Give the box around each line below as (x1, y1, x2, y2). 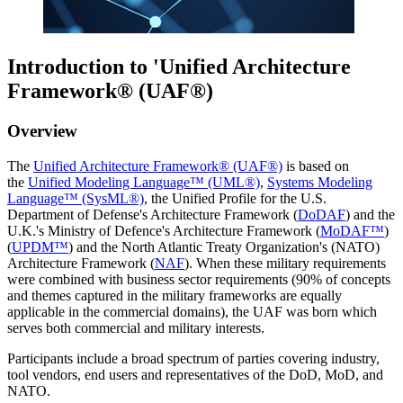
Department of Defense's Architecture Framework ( (7, 206, 298, 222)
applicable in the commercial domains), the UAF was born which (7, 303, 377, 319)
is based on (282, 157, 349, 174)
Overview (7, 121, 77, 141)
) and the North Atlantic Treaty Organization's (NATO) (68, 238, 380, 255)
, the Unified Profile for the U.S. (144, 190, 327, 206)
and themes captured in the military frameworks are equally (7, 287, 342, 303)
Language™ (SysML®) (7, 190, 144, 206)
